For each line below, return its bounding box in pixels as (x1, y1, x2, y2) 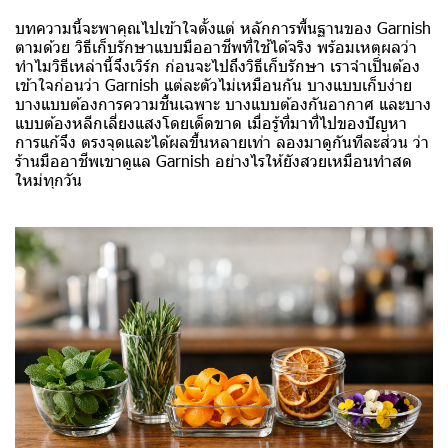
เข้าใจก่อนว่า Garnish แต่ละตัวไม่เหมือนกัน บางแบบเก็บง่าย (15, 73, 412, 95)
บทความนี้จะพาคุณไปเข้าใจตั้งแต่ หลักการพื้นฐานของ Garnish (15, 16, 431, 38)
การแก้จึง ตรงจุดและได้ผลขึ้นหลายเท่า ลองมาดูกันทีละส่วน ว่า (15, 130, 429, 152)
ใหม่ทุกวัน (15, 168, 82, 190)
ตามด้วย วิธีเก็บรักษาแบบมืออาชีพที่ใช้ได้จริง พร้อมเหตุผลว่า (15, 35, 417, 57)
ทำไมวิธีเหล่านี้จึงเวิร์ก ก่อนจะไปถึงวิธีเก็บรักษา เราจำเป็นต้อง (15, 54, 420, 76)
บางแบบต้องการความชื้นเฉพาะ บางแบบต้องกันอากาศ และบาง (15, 92, 431, 114)
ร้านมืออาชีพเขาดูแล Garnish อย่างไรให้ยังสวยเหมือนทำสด (15, 149, 412, 171)
